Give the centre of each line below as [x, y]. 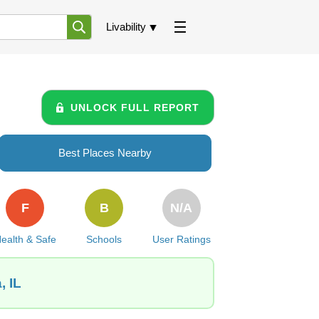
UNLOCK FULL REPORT [135, 107]
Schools [104, 239]
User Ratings [181, 239]
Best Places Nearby [105, 153]
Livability [126, 27]
